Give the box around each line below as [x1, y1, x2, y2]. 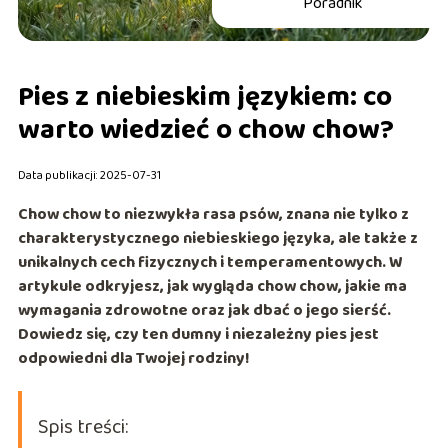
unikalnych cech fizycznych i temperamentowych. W [17, 250, 403, 276]
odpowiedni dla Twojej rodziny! [17, 346, 250, 372]
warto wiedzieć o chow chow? [17, 108, 394, 154]
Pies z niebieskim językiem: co [17, 75, 392, 121]
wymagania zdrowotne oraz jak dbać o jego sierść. [17, 298, 391, 324]
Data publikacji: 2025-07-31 [17, 166, 161, 186]
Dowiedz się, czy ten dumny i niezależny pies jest [17, 322, 379, 348]
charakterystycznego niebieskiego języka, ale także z [17, 226, 418, 252]
